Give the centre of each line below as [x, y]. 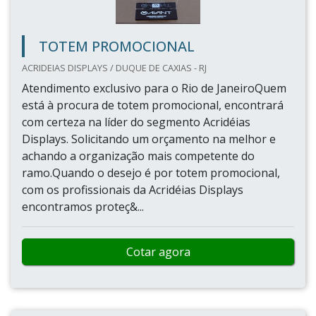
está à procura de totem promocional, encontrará [153, 105]
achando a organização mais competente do [138, 156]
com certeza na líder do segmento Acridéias [136, 122]
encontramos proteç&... [83, 207]
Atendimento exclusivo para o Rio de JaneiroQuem [154, 88]
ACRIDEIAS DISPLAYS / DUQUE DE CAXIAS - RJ [114, 68]
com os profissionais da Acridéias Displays [133, 190]
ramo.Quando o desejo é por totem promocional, [151, 173]
